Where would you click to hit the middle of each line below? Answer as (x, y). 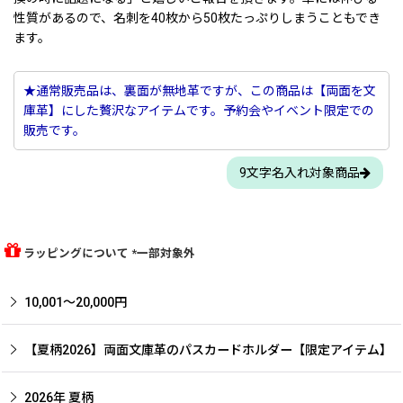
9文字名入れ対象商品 (299, 172)
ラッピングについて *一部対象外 (108, 253)
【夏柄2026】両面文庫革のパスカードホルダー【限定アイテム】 (208, 349)
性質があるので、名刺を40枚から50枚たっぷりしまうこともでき (197, 18)
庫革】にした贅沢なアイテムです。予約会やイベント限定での (199, 110)
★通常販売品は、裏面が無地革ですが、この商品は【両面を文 (200, 90)
